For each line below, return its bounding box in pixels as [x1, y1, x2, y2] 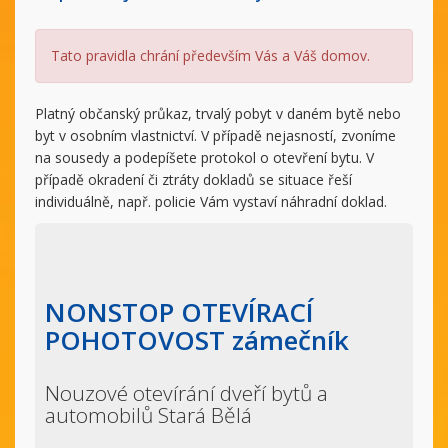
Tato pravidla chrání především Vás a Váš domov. [51, 46, 370, 65]
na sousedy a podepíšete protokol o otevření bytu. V [35, 148, 374, 167]
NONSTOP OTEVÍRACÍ [45, 294, 314, 330]
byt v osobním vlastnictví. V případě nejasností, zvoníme [35, 126, 396, 145]
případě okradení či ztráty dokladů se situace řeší [35, 170, 352, 189]
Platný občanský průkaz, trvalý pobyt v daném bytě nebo [35, 104, 401, 123]
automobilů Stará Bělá [45, 401, 252, 429]
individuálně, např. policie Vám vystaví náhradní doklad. [35, 192, 387, 211]
